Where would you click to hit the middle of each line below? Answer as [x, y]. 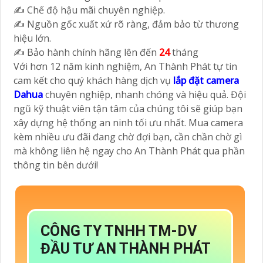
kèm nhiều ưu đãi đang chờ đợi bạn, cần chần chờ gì [128, 137]
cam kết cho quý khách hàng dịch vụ [93, 81]
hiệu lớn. [32, 38]
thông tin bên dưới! [56, 165]
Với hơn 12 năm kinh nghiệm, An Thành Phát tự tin [125, 67]
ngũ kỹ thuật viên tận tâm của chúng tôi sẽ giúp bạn [128, 109]
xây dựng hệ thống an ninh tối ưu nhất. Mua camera [128, 123]
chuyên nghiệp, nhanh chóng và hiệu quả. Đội [144, 95]
